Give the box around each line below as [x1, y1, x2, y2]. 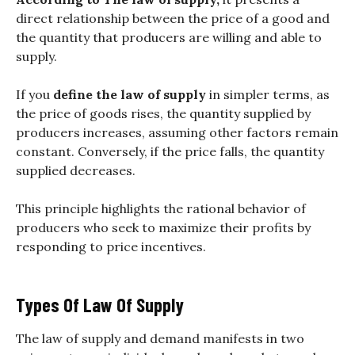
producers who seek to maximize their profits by [16, 219, 311, 235]
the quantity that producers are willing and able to [16, 29, 322, 45]
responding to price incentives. [16, 238, 209, 254]
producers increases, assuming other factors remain [16, 124, 338, 140]
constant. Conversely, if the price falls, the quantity [16, 143, 324, 159]
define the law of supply [53, 86, 209, 102]
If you [16, 86, 53, 102]
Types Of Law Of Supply [16, 292, 184, 316]
